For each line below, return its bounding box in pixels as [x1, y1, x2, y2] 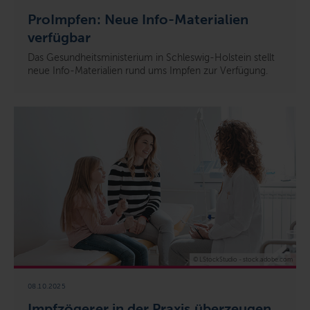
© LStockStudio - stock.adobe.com [193, 256, 293, 264]
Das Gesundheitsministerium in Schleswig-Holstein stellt [28, 52, 275, 64]
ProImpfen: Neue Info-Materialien [28, 12, 248, 28]
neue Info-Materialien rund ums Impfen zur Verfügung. [28, 65, 268, 77]
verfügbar [28, 30, 91, 46]
